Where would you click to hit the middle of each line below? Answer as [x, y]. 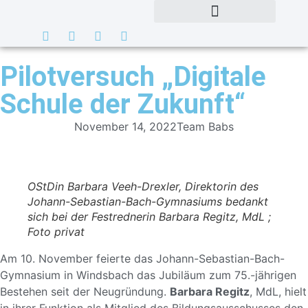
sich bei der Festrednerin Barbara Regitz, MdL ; [149, 217]
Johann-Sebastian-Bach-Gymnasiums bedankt [148, 201]
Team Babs [205, 126]
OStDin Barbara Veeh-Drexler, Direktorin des [143, 186]
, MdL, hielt [278, 291]
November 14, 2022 [125, 126]
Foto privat [56, 232]
